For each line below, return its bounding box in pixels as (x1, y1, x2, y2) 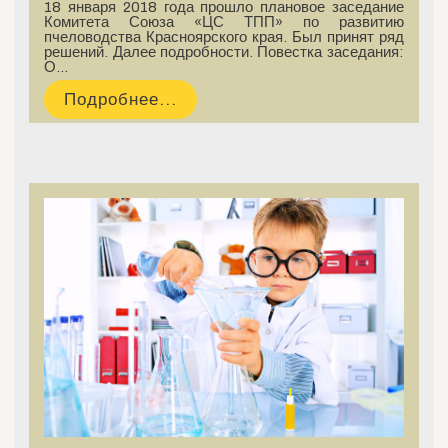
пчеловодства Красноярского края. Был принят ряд (44, 28, 404, 45)
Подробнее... (64, 89, 178, 109)
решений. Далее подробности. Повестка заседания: (44, 43, 404, 60)
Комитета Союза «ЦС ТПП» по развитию (44, 13, 404, 30)
